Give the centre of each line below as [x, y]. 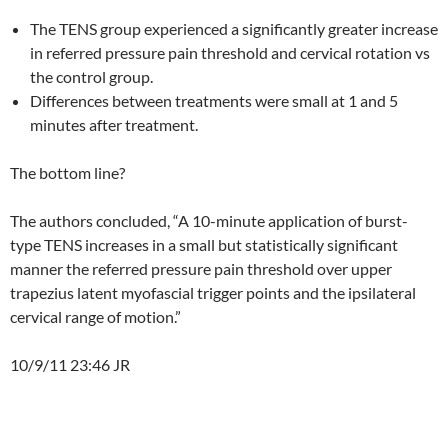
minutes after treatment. [114, 124]
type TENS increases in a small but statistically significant [204, 244]
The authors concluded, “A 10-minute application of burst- [209, 220]
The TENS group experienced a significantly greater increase [234, 28]
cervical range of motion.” [95, 316]
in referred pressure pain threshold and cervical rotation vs [230, 52]
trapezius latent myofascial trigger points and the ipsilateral [213, 292]
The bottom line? [67, 172]
